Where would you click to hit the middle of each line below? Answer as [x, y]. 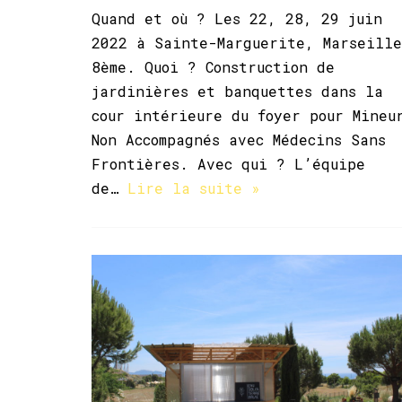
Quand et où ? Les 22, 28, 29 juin [237, 18]
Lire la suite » [194, 188]
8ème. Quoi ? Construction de [213, 66]
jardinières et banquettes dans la [237, 91]
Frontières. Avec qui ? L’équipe [228, 163]
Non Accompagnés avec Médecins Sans [239, 139]
